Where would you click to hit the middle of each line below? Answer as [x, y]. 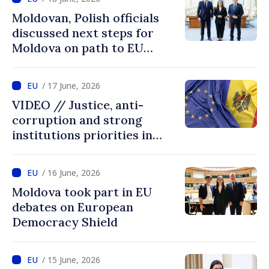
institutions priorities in [82, 135]
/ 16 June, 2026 [71, 173]
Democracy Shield [65, 222]
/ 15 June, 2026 [71, 260]
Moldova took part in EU [82, 192]
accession [40, 63]
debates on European [73, 207]
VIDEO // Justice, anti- [78, 105]
